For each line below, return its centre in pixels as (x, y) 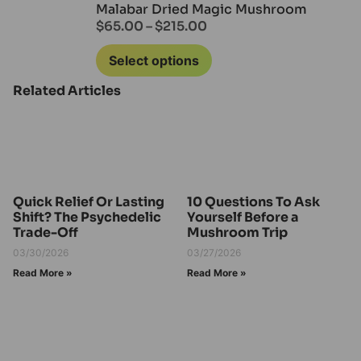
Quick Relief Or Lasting (89, 202)
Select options (154, 61)
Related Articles (67, 91)
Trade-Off (46, 233)
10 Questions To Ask (253, 202)
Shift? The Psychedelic (87, 218)
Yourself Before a (243, 218)
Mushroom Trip (237, 233)
